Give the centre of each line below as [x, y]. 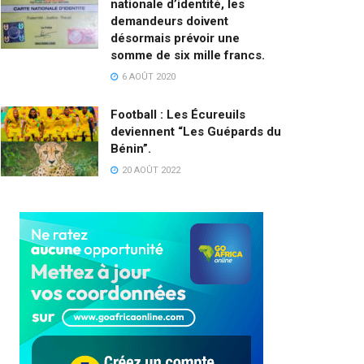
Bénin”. [131, 149]
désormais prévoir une [175, 38]
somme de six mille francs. [188, 55]
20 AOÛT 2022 [150, 170]
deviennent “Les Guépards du [196, 132]
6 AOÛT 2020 [147, 77]
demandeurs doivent [169, 21]
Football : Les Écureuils [178, 115]
